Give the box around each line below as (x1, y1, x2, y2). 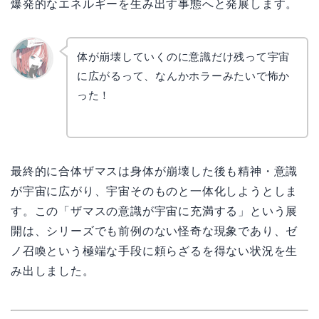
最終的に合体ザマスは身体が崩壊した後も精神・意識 (11, 165, 298, 178)
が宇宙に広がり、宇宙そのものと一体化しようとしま (11, 185, 298, 198)
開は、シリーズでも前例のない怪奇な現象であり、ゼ (11, 225, 298, 238)
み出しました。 (11, 265, 95, 278)
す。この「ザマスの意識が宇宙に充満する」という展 (11, 205, 298, 218)
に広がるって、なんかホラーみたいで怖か (76, 70, 291, 83)
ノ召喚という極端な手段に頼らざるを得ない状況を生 (11, 245, 298, 258)
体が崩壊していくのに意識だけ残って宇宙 (76, 51, 291, 63)
